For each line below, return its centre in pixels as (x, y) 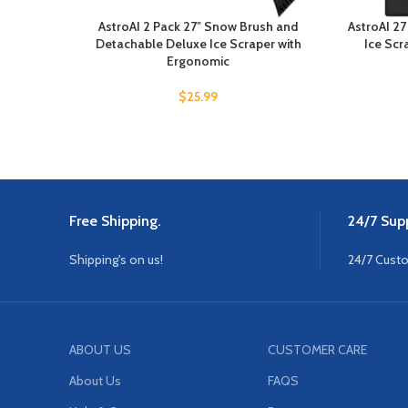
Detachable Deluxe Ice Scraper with (198, 44)
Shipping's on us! (116, 260)
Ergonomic (198, 61)
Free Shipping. (115, 221)
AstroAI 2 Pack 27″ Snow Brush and (198, 27)
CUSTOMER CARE (318, 350)
